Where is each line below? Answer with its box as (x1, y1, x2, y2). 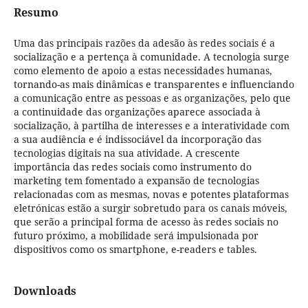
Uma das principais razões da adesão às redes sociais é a (13, 36, 275, 49)
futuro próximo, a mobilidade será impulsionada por (13, 229, 258, 242)
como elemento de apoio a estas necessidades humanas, (13, 64, 272, 77)
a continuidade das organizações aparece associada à (13, 105, 261, 118)
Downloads (13, 283, 76, 299)
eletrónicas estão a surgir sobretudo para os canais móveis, (13, 201, 287, 214)
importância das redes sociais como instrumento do (13, 160, 252, 173)
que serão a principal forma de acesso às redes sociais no (13, 215, 278, 228)
